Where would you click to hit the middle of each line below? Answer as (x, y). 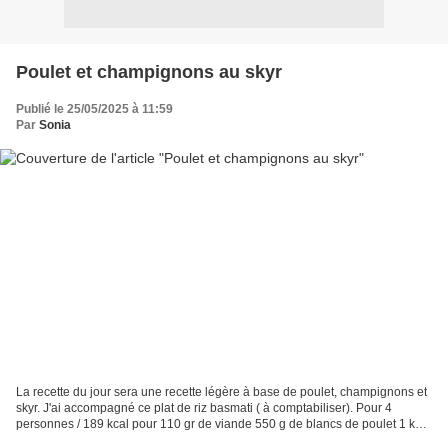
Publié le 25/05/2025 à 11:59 (94, 108)
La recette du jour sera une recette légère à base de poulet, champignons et (221, 392)
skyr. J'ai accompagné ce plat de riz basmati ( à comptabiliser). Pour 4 (204, 408)
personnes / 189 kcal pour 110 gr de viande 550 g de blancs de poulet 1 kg (219, 424)
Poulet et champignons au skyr (149, 71)
